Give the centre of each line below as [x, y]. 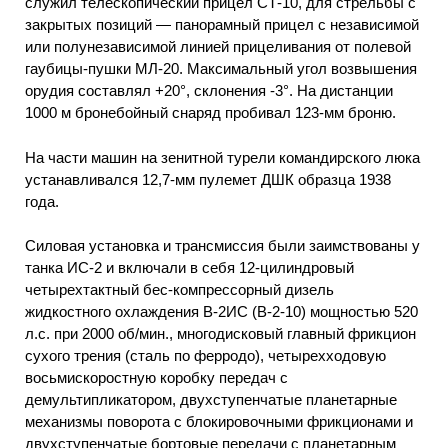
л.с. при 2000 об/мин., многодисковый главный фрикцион [220, 334]
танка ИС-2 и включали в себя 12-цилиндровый [189, 268]
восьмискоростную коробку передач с [156, 378]
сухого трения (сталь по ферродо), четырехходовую [205, 356]
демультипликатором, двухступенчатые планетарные [211, 400]
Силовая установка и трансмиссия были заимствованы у [222, 246]
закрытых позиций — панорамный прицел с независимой [222, 25]
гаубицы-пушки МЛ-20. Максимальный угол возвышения [221, 69]
